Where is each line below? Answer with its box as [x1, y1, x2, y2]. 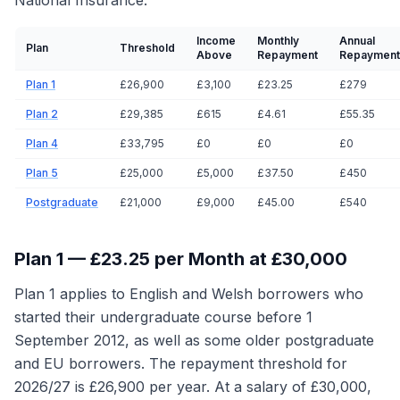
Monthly [257, 34, 299, 47]
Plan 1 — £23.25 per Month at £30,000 [14, 248, 347, 270]
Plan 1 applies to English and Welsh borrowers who [14, 285, 363, 303]
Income [196, 34, 236, 47]
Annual [339, 34, 375, 47]
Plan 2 [26, 107, 58, 121]
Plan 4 [26, 137, 58, 150]
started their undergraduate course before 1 [14, 308, 312, 326]
